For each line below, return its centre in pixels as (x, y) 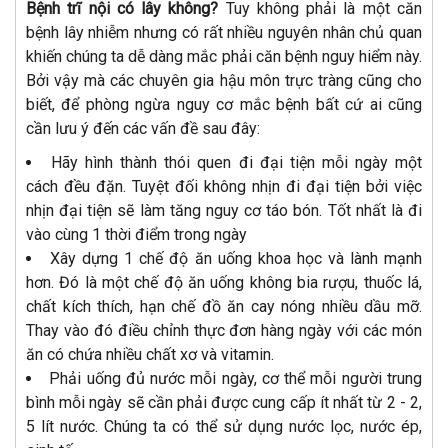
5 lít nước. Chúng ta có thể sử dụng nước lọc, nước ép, (224, 426)
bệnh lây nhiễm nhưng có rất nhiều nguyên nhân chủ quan (224, 32)
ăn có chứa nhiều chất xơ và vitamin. (150, 354)
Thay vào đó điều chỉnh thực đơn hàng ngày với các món (224, 330)
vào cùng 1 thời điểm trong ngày (136, 234)
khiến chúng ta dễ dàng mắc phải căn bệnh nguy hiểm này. (224, 56)
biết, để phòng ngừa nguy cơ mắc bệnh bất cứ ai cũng (224, 104)
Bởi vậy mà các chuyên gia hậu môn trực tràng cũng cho (224, 80)
